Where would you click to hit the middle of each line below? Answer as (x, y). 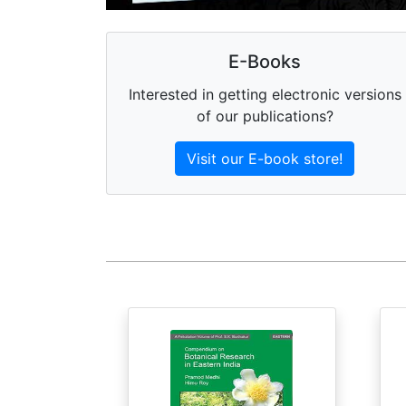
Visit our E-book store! (265, 159)
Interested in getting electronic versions (265, 95)
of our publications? (265, 116)
